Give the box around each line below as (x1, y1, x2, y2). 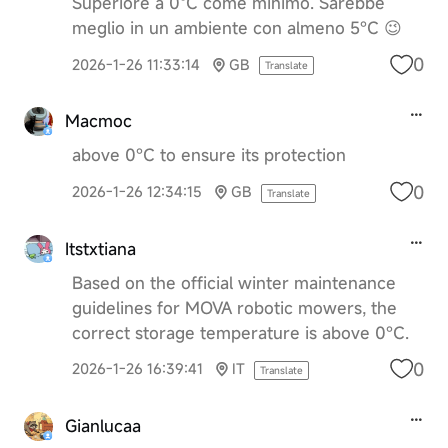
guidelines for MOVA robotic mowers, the (71, 296, 397, 319)
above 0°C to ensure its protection (71, 144, 346, 167)
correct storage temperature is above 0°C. (71, 321, 409, 344)
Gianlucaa (64, 414, 141, 437)
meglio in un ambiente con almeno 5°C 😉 (71, 16, 402, 39)
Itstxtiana (64, 237, 136, 260)
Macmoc (64, 110, 132, 133)
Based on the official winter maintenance (71, 271, 396, 294)
